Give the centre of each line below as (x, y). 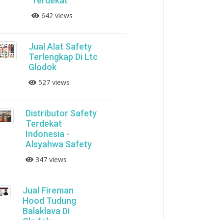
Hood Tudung (49, 201)
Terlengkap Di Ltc (63, 57)
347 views (50, 159)
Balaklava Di (46, 211)
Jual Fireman (48, 190)
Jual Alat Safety (60, 46)
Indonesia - (47, 134)
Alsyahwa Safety (58, 144)
